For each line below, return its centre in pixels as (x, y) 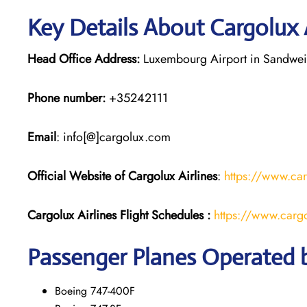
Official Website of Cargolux (101, 176)
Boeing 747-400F (95, 291)
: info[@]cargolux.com (113, 137)
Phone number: (66, 98)
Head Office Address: (84, 59)
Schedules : (183, 215)
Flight (134, 215)
